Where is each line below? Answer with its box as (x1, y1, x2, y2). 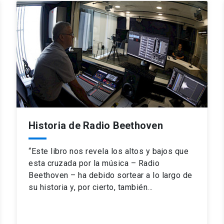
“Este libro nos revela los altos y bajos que (28, 146, 188, 156)
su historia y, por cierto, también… (28, 182, 153, 192)
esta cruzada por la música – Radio (28, 158, 159, 168)
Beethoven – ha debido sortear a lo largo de (28, 170, 192, 180)
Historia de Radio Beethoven (28, 119, 163, 132)
